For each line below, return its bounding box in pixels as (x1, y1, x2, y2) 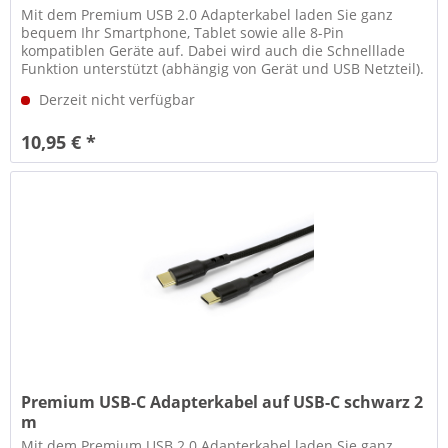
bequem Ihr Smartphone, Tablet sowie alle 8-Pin (21, 22, 345, 42)
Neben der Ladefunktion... (21, 76, 198, 96)
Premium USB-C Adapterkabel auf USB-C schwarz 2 (21, 391, 424, 414)
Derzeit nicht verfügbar (35, 89, 196, 109)
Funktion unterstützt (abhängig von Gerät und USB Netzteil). (21, 58, 425, 78)
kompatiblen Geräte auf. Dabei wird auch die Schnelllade (21, 40, 406, 60)
